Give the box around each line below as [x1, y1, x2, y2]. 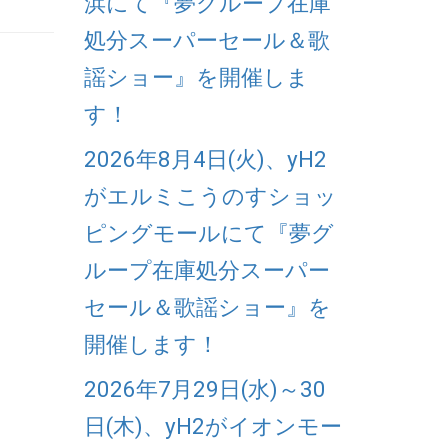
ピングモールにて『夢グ [83, 219, 334, 246]
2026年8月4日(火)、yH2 [83, 145, 327, 172]
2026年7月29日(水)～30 [83, 375, 326, 402]
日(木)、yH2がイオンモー [83, 412, 342, 439]
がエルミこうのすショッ [83, 182, 337, 209]
